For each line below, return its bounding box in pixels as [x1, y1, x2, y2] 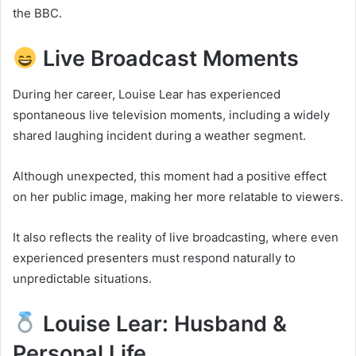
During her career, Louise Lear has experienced [13, 86, 281, 102]
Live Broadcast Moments [37, 45, 299, 72]
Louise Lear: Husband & [37, 310, 287, 337]
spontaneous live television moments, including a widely [13, 106, 330, 122]
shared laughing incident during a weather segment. [13, 127, 306, 143]
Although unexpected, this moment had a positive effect [13, 168, 327, 184]
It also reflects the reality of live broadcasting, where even [13, 229, 339, 245]
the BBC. [13, 6, 62, 21]
